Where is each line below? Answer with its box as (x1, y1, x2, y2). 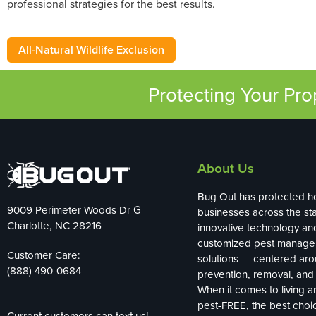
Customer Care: (7, 248, 80, 263)
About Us (197, 158, 254, 178)
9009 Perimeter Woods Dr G (7, 202, 141, 218)
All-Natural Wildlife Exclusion (18, 42, 164, 59)
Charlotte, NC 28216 (7, 218, 102, 233)
